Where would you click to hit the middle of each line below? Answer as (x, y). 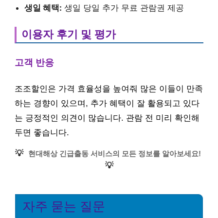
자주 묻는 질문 (64, 206)
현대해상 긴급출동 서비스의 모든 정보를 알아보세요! (114, 154)
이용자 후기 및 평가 (69, 34)
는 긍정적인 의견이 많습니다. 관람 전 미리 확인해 (107, 118)
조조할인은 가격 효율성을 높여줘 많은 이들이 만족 (109, 89)
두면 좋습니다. (42, 133)
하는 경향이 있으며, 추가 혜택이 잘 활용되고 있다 (107, 103)
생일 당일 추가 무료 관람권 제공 (123, 8)
